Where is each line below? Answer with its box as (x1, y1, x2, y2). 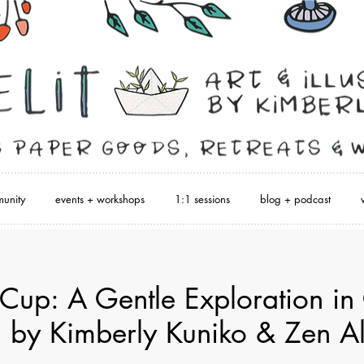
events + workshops (55, 192, 145, 206)
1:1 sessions (175, 192, 230, 206)
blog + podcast (260, 192, 331, 206)
